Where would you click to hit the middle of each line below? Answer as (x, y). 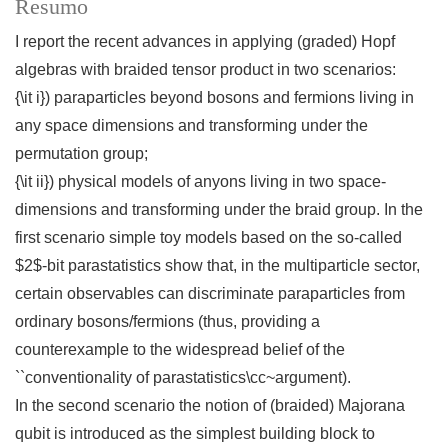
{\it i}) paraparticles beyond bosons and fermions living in (214, 98)
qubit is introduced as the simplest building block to (195, 434)
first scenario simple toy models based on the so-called (208, 238)
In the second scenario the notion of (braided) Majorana (210, 406)
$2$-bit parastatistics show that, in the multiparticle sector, (217, 266)
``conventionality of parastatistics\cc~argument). (183, 378)
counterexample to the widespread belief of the (180, 350)
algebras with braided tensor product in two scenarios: (205, 70)
